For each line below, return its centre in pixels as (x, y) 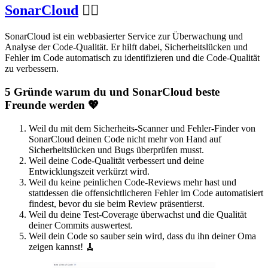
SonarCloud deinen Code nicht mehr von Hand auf (125, 139)
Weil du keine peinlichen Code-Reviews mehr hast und (133, 182)
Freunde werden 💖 (52, 105)
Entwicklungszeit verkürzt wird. (89, 171)
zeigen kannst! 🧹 (62, 246)
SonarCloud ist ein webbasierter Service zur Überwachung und (124, 36)
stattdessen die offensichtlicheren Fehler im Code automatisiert (146, 193)
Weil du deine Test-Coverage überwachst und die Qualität (138, 214)
